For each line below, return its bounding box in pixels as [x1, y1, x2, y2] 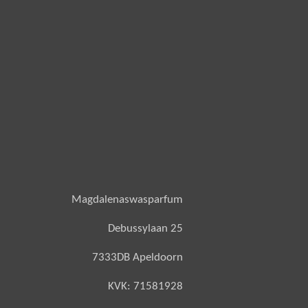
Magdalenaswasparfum [71, 194, 183, 206]
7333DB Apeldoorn [92, 252, 183, 264]
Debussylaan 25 [108, 223, 183, 235]
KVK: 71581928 [108, 280, 183, 293]
